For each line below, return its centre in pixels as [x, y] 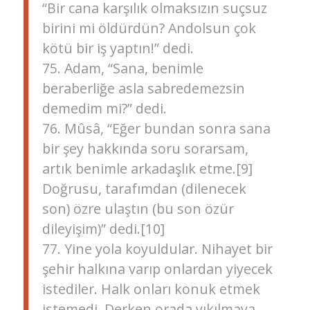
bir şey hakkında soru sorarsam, [145, 149]
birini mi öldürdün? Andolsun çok [149, 28]
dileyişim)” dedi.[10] [103, 229]
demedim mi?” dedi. [104, 109]
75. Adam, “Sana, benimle [122, 69]
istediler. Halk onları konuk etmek [151, 289]
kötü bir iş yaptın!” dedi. [118, 48]
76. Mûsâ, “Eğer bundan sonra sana [156, 129]
